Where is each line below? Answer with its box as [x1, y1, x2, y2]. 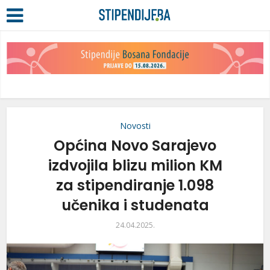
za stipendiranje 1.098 [56, 175, 214, 196]
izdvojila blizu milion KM [48, 155, 222, 176]
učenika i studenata [61, 195, 209, 216]
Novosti [119, 120, 151, 132]
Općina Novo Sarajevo [54, 136, 216, 156]
